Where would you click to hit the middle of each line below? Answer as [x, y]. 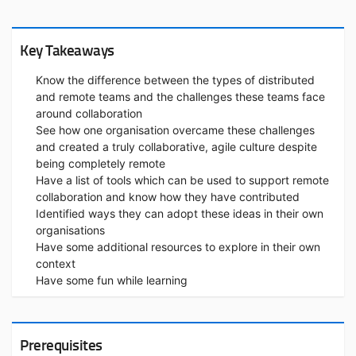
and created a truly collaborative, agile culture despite [176, 146]
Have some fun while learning [112, 280]
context [56, 263]
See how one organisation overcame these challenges [175, 130]
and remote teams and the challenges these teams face [180, 96]
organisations [70, 230]
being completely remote [101, 163]
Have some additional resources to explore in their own [178, 246]
